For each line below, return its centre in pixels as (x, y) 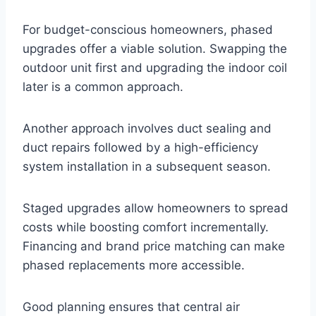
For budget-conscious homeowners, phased (148, 29)
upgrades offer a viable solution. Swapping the (155, 48)
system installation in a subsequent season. (147, 166)
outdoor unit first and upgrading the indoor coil (155, 67)
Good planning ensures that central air (131, 306)
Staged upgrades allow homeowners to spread (156, 208)
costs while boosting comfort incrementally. (146, 227)
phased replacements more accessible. (134, 265)
